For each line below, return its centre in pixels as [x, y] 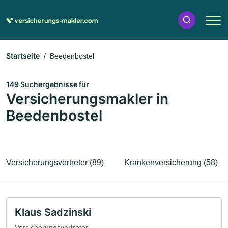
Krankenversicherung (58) [171, 163]
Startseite [23, 56]
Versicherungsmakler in [87, 99]
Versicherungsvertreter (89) [55, 163]
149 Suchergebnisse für [48, 84]
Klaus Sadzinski [53, 212]
